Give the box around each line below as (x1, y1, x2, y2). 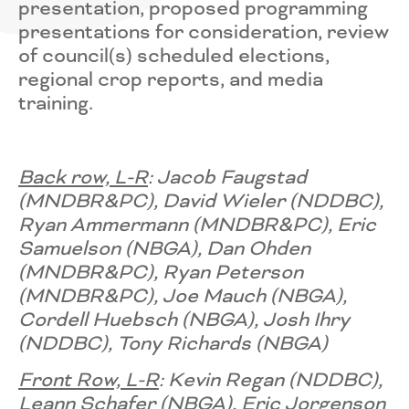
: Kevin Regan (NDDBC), (159, 367, 383, 393)
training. (18, 90, 93, 116)
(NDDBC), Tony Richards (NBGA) (18, 330, 328, 356)
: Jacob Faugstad (148, 163, 307, 190)
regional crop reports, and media (18, 67, 323, 92)
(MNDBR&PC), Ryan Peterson (18, 258, 303, 285)
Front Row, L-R (18, 367, 159, 393)
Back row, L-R (18, 163, 148, 190)
